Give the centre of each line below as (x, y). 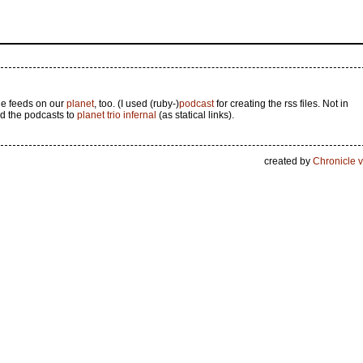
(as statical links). (195, 115)
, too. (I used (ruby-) (137, 104)
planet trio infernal (117, 115)
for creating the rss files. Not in (281, 104)
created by (288, 161)
